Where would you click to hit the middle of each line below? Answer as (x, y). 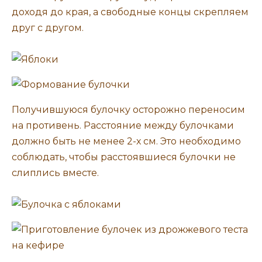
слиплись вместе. (55, 173)
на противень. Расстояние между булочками (123, 126)
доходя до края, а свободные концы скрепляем (130, 12)
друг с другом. (48, 27)
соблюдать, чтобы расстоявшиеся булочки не (124, 157)
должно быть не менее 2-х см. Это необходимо (126, 142)
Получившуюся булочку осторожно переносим (128, 110)
